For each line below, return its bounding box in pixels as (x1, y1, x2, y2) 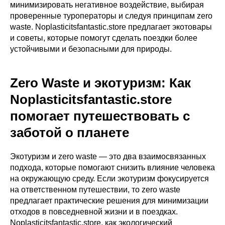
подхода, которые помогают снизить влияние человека (10, 163, 215, 172)
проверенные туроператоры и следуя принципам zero (10, 12, 212, 20)
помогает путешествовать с (10, 108, 190, 124)
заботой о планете (10, 125, 129, 140)
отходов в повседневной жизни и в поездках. (10, 207, 178, 216)
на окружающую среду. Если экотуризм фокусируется (10, 174, 209, 183)
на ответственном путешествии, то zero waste (10, 185, 180, 194)
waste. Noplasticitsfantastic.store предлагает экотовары (10, 23, 212, 31)
